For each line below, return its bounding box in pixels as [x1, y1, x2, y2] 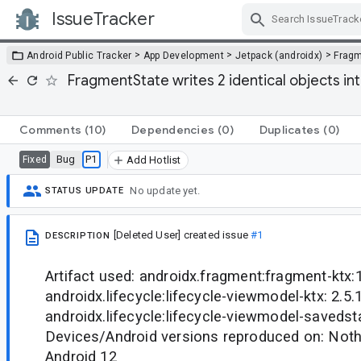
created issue [180, 228, 251, 241]
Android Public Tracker [27, 49, 132, 61]
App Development [143, 49, 225, 61]
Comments [19, 122, 81, 137]
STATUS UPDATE [45, 185, 124, 197]
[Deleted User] [113, 228, 181, 241]
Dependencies [131, 122, 214, 137]
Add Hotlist [126, 153, 181, 166]
